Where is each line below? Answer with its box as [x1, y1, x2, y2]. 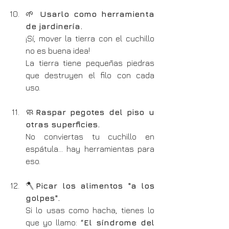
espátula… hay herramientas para [26, 144, 154, 153]
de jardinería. [26, 21, 82, 31]
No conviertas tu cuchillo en [26, 131, 154, 141]
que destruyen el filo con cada [26, 70, 154, 80]
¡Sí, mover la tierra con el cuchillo [26, 33, 154, 43]
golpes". [26, 193, 60, 202]
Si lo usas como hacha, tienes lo [26, 205, 154, 215]
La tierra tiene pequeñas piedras [26, 58, 154, 67]
